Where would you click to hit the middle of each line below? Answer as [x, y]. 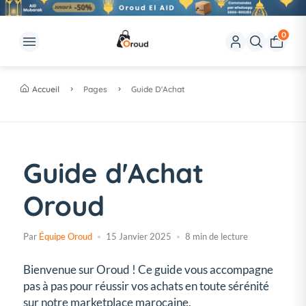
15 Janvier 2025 [139, 237]
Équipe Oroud [66, 237]
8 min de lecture [217, 237]
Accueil [46, 89]
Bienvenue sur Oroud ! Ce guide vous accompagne [148, 270]
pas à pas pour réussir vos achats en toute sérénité [146, 286]
